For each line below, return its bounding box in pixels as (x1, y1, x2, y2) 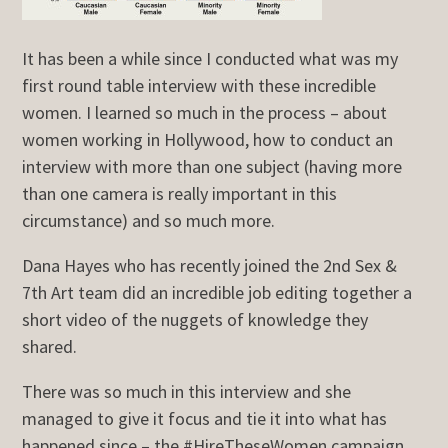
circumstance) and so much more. (22, 208, 276, 232)
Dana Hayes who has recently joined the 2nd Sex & (22, 253, 398, 277)
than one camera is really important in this (22, 181, 338, 205)
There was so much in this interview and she (22, 379, 352, 403)
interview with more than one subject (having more (22, 154, 403, 178)
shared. (22, 334, 78, 358)
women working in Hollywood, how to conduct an (22, 127, 394, 151)
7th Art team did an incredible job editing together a (22, 280, 413, 304)
